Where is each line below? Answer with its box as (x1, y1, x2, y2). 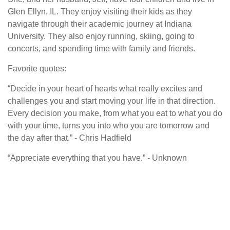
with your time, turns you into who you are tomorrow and (8, 121, 209, 130)
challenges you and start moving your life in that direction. (8, 97, 216, 106)
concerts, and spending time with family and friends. (8, 44, 195, 53)
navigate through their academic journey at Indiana (8, 20, 191, 29)
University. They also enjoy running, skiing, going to (8, 32, 195, 41)
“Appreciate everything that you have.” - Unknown (8, 154, 187, 163)
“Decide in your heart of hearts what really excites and (8, 84, 202, 93)
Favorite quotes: (8, 64, 66, 73)
